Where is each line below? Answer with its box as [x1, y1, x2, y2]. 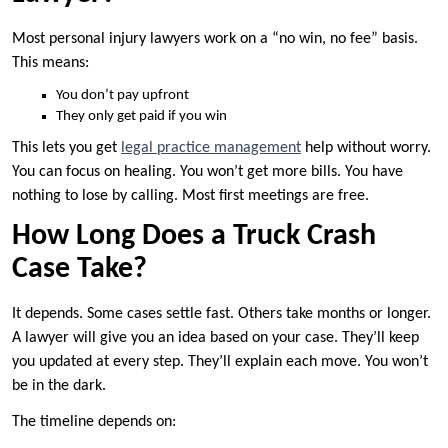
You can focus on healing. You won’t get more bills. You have [12, 164, 403, 181]
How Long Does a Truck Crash [12, 221, 376, 253]
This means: [12, 55, 89, 72]
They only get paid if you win [56, 109, 227, 125]
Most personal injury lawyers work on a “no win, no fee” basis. [12, 31, 418, 48]
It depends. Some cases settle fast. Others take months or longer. [12, 306, 431, 323]
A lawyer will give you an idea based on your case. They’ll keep [12, 330, 419, 347]
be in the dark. [12, 378, 106, 395]
